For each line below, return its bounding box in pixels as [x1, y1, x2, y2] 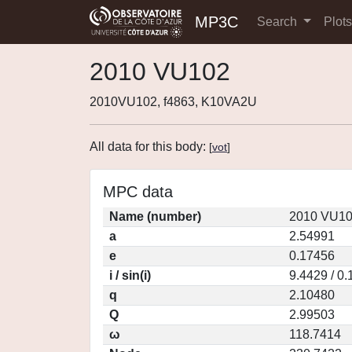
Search [257, 15, 300, 28]
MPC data [103, 183, 173, 200]
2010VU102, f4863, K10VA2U [90, 95, 257, 108]
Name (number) [109, 210, 201, 223]
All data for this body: [90, 140, 209, 153]
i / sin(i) [109, 269, 151, 282]
